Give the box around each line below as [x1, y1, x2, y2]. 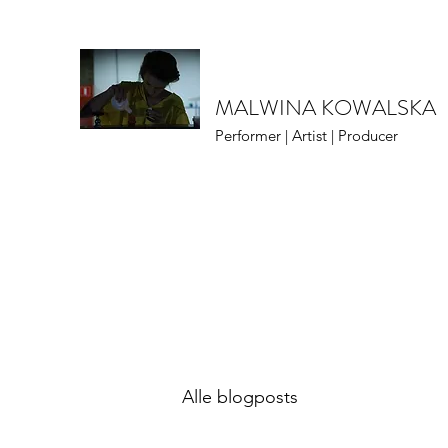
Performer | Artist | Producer [215, 126, 398, 145]
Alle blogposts [182, 385, 298, 408]
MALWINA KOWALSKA [215, 92, 436, 123]
